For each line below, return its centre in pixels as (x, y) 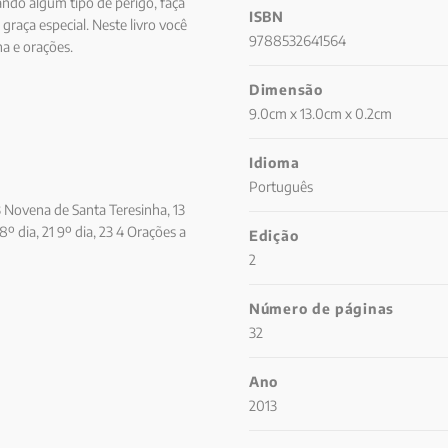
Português (281, 186)
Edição (274, 235)
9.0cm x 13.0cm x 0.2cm (321, 113)
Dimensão (286, 89)
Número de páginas (321, 308)
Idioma (274, 162)
